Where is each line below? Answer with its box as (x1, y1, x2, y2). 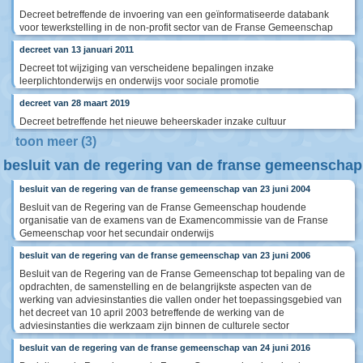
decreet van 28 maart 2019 (19, 98, 130, 109)
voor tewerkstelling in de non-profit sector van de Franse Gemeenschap (19, 22, 333, 34)
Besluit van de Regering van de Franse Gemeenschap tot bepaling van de (19, 268, 345, 280)
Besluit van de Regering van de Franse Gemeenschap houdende (19, 202, 306, 214)
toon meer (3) (15, 135, 96, 149)
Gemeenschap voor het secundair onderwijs (19, 228, 214, 240)
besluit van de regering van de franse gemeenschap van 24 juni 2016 (19, 343, 310, 353)
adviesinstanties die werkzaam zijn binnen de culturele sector (19, 320, 289, 332)
